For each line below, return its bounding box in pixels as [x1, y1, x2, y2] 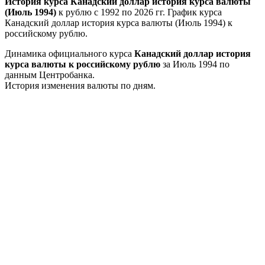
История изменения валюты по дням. [5, 80, 156, 91]
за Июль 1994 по [160, 59, 230, 69]
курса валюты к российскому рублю [5, 59, 160, 69]
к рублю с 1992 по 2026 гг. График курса [56, 7, 222, 17]
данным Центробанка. [5, 69, 95, 80]
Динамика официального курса [5, 48, 134, 59]
